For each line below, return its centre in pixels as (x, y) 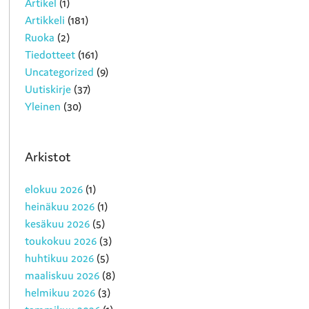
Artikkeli (45, 20)
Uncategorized (60, 71)
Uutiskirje (48, 89)
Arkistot (48, 157)
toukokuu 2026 (61, 241)
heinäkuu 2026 (60, 207)
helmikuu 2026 (60, 293)
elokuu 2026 (54, 189)
